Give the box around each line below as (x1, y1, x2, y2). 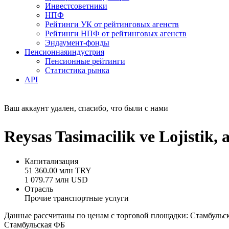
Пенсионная (25, 48, 67, 57)
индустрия (67, 48, 104, 57)
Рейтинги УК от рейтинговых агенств (45, 20, 179, 29)
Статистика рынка (45, 66, 109, 75)
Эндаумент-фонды (45, 38, 109, 48)
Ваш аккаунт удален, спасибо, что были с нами (4, 104, 168, 113)
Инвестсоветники (45, 2, 107, 11)
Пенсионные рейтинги (45, 57, 125, 66)
